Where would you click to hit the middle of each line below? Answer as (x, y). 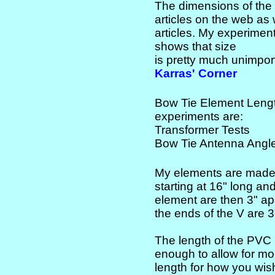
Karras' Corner (196, 73)
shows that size (196, 46)
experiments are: (199, 116)
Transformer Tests (202, 130)
